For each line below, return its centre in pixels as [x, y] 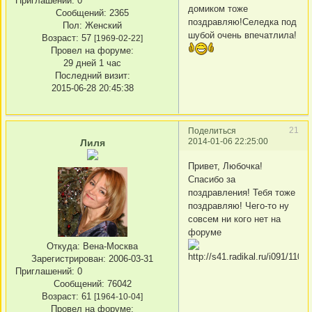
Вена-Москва [109, 247]
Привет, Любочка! [225, 166]
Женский [102, 26]
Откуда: [63, 247]
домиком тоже [218, 8]
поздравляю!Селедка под [242, 22]
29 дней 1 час [92, 63]
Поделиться [212, 131]
